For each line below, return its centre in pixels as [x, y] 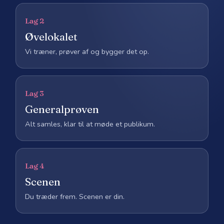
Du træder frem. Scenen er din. [75, 196]
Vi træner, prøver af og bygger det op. [87, 51]
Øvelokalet [51, 36]
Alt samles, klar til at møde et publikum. [90, 124]
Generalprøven [62, 109]
